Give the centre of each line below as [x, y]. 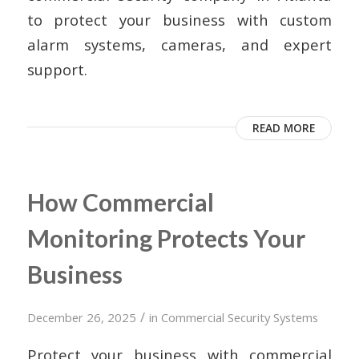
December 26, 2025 [81, 317]
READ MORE [284, 127]
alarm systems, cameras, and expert [179, 44]
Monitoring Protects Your [166, 238]
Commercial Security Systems [239, 317]
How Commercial [120, 202]
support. [57, 69]
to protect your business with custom [179, 19]
